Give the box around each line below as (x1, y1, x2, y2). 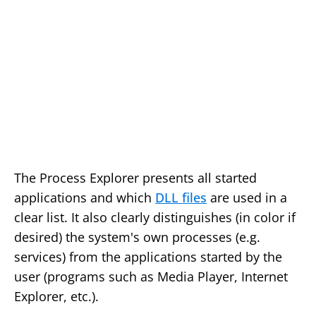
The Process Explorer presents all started (14, 169, 257, 187)
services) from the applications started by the (14, 248, 282, 266)
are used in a (207, 189, 287, 207)
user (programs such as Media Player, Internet (14, 268, 288, 286)
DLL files (155, 189, 207, 207)
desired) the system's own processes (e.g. (14, 229, 260, 246)
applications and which (14, 189, 155, 207)
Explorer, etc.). (14, 288, 99, 305)
